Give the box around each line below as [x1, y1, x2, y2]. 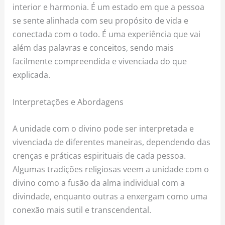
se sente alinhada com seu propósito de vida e [13, 15, 189, 27]
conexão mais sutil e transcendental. [13, 203, 152, 215]
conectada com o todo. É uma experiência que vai [13, 28, 201, 40]
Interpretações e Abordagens [13, 95, 124, 107]
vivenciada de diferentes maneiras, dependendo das [13, 136, 211, 148]
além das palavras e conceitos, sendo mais [13, 42, 174, 54]
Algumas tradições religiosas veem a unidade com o [13, 163, 209, 175]
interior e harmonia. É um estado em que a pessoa [13, 1, 205, 13]
